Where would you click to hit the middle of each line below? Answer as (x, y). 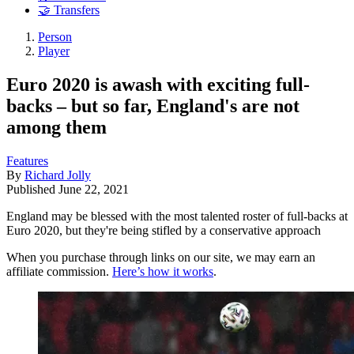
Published (32, 189)
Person (55, 37)
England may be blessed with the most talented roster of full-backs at (177, 216)
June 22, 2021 (94, 189)
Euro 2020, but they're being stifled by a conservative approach (164, 230)
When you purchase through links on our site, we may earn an (161, 257)
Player (54, 51)
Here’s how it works (163, 271)
